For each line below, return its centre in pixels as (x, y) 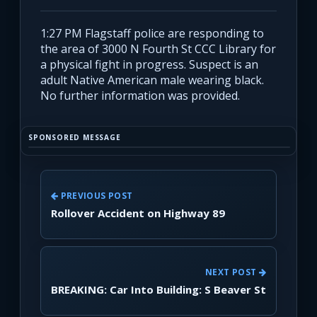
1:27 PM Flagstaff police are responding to (152, 34)
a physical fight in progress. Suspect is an (149, 65)
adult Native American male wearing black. (152, 80)
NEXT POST (232, 272)
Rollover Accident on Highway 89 (138, 213)
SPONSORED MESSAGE (75, 138)
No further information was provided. (140, 96)
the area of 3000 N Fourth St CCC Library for (158, 49)
